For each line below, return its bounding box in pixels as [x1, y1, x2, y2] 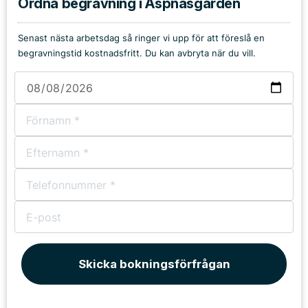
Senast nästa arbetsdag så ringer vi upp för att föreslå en [18, 33, 265, 43]
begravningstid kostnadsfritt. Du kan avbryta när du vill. [18, 48, 256, 58]
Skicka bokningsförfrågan [78, 257, 230, 271]
